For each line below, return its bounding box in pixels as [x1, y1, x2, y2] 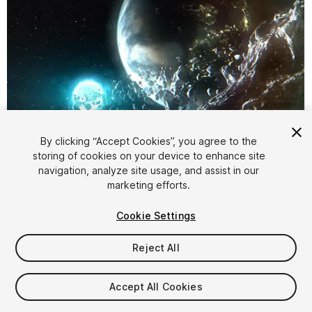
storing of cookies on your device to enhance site [32, 150, 265, 162]
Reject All [132, 242, 180, 253]
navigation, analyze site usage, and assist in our [38, 164, 260, 176]
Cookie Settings [116, 210, 196, 221]
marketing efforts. [107, 179, 191, 191]
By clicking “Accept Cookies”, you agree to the [40, 135, 258, 147]
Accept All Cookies [109, 281, 203, 292]
